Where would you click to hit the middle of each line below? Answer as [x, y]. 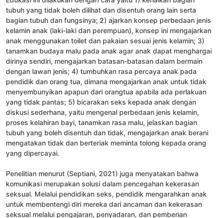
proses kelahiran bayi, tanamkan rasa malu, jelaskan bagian [101, 122]
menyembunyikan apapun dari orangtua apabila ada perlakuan [106, 91]
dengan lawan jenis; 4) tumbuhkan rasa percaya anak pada [101, 71]
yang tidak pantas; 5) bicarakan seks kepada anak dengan [101, 102]
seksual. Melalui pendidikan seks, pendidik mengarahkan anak [106, 194]
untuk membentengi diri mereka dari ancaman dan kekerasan [104, 204]
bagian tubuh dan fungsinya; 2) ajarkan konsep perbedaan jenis [109, 20]
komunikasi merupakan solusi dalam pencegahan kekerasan [102, 183]
